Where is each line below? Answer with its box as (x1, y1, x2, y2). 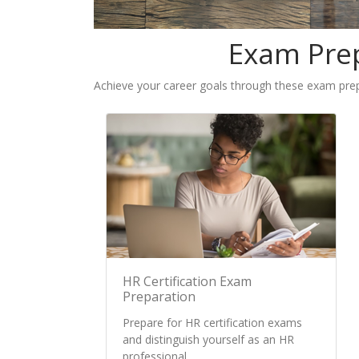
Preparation (123, 287, 196, 305)
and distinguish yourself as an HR (123, 331, 294, 347)
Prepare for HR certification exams (123, 314, 302, 330)
